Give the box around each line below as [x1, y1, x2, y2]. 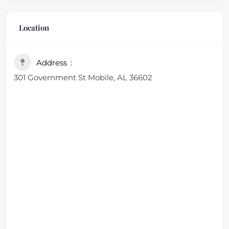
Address [36, 58, 67, 67]
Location [19, 22, 49, 33]
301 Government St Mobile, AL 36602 [14, 73, 152, 82]
